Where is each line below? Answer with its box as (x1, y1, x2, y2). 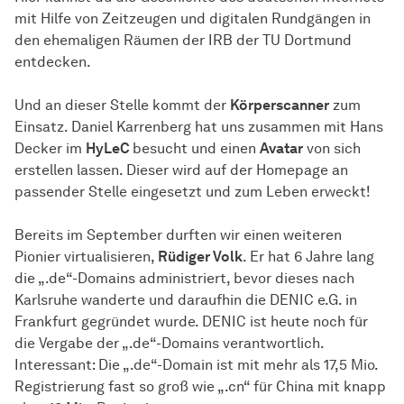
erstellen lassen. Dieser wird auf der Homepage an (14, 161, 348, 179)
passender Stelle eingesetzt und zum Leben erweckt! (14, 183, 371, 201)
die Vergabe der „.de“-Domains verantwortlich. (14, 335, 324, 353)
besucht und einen (133, 140, 260, 158)
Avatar (260, 140, 303, 158)
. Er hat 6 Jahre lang (243, 248, 374, 266)
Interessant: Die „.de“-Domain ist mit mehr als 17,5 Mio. (14, 356, 378, 374)
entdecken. (14, 53, 91, 71)
